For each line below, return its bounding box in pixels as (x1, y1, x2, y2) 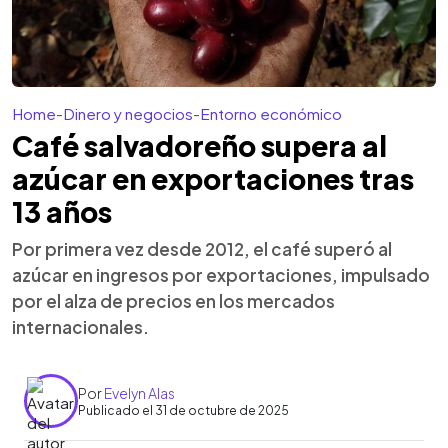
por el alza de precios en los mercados (12, 290, 335, 312)
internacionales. (12, 316, 149, 338)
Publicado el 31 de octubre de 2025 (78, 402, 289, 418)
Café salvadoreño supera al (12, 128, 387, 163)
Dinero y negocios (63, 104, 193, 123)
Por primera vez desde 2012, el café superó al (12, 238, 392, 260)
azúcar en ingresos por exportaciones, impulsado (12, 264, 430, 286)
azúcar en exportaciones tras (12, 161, 414, 196)
